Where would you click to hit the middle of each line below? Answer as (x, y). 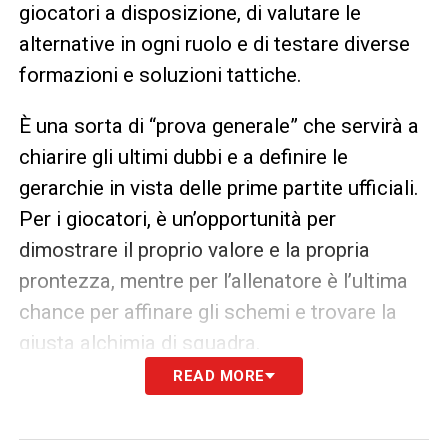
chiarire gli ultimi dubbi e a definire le (183, 156)
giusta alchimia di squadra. (139, 342)
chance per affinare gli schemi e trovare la (207, 311)
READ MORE (219, 375)
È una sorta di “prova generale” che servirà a (218, 125)
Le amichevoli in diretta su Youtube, (217, 407)
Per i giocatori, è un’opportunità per (177, 218)
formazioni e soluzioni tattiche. (160, 74)
